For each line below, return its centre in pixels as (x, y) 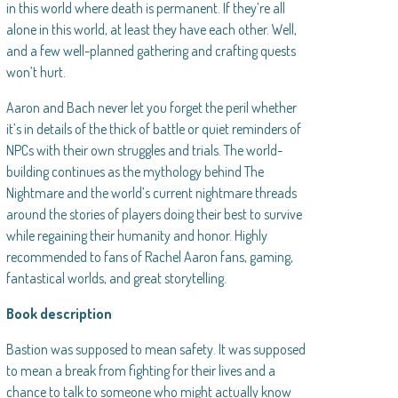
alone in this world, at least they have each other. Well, (152, 30)
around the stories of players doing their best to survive (155, 215)
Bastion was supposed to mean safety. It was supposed (156, 350)
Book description (60, 314)
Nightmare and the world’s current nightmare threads (152, 193)
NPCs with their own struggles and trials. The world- (145, 151)
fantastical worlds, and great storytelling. (117, 279)
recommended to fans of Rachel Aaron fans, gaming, (150, 257)
